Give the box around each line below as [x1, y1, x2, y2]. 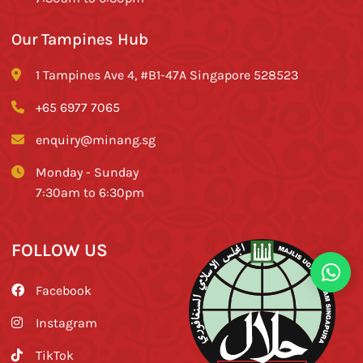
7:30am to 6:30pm [36, 183, 145, 200]
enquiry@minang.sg [36, 130, 156, 147]
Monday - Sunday [36, 163, 139, 180]
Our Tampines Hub [11, 28, 149, 49]
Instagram [36, 314, 98, 331]
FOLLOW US [11, 237, 109, 260]
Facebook [36, 281, 92, 298]
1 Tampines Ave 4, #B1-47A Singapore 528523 [36, 66, 299, 83]
